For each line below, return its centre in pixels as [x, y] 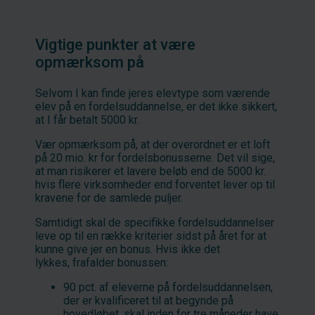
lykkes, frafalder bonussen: [102, 262]
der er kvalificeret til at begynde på [148, 300]
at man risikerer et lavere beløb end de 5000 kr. [150, 171]
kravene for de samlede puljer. [109, 198]
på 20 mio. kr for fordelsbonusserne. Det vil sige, [155, 157]
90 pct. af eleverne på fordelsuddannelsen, [168, 287]
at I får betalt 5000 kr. [87, 120]
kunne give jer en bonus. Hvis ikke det [128, 249]
